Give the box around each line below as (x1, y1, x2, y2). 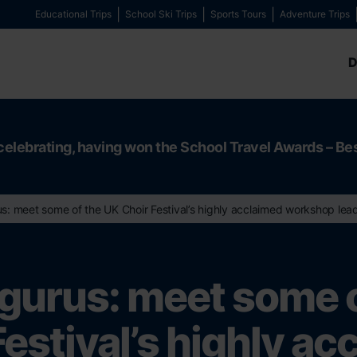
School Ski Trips (125, 8, 197, 20)
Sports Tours (210, 8, 266, 20)
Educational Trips (35, 8, 112, 20)
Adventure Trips (280, 8, 350, 20)
